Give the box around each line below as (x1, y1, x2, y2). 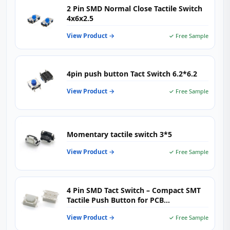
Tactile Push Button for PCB (67, 195, 164, 205)
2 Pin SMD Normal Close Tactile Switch (67, 3, 202, 13)
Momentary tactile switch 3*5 (67, 129, 172, 139)
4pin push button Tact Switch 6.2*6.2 (67, 69, 197, 79)
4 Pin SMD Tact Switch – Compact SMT (67, 185, 201, 195)
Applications (67, 204, 111, 215)
